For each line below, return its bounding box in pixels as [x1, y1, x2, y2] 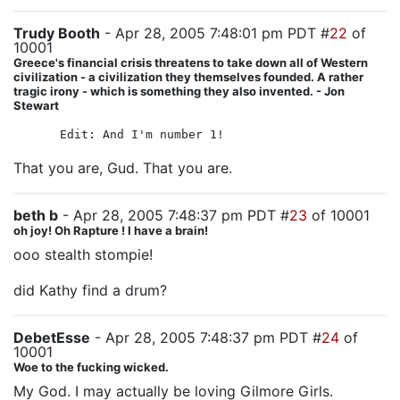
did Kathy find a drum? [13, 281, 167, 299]
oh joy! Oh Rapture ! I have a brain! [13, 223, 208, 237]
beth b [13, 206, 58, 224]
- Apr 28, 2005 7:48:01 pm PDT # [100, 24, 329, 42]
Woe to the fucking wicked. [13, 360, 169, 374]
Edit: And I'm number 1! [60, 128, 224, 141]
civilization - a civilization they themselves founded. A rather [13, 70, 363, 84]
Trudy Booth [13, 24, 100, 42]
